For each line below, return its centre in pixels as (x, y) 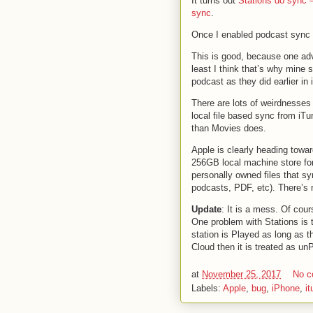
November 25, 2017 (241, 274)
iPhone (286, 288)
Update (206, 210)
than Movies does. (229, 129)
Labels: (207, 288)
